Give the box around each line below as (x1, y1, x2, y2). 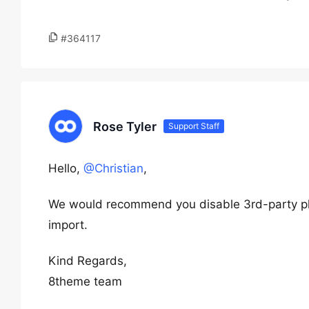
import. (48, 218, 88, 232)
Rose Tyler (93, 119, 157, 134)
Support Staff (168, 121, 219, 131)
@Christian (83, 161, 143, 175)
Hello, (48, 161, 83, 175)
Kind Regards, (48, 254, 127, 268)
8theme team (48, 275, 122, 288)
